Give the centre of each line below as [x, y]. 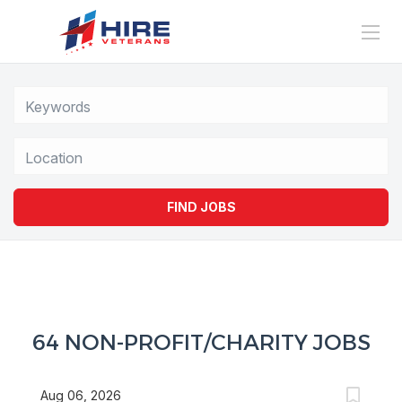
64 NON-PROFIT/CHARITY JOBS [201, 342]
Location [38, 145]
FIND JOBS [201, 207]
